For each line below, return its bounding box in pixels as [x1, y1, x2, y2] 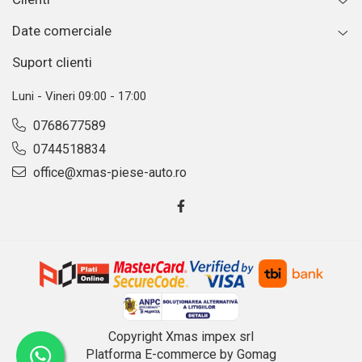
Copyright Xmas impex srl [108, 329, 254, 345]
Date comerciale [12, 23, 112, 40]
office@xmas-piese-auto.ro [30, 165, 187, 181]
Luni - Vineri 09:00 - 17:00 [12, 89, 146, 104]
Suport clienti [12, 54, 92, 71]
